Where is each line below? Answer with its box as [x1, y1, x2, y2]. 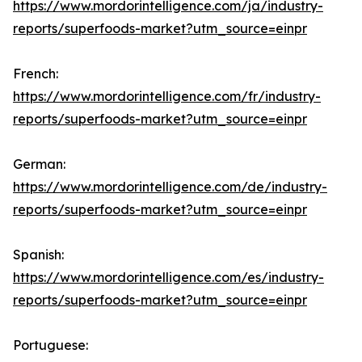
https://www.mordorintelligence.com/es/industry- [13, 269, 324, 286]
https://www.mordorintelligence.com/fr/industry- [13, 88, 321, 105]
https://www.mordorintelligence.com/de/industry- [13, 179, 327, 196]
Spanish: [13, 246, 64, 263]
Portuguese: [13, 337, 88, 354]
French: [13, 65, 58, 82]
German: [13, 156, 65, 173]
